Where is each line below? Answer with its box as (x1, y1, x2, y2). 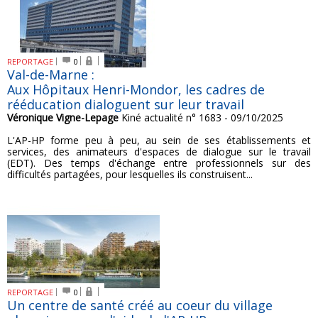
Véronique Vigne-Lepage (7, 111, 119, 124)
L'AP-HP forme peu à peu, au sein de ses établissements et (7, 133, 311, 147)
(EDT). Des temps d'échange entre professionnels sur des (7, 156, 311, 170)
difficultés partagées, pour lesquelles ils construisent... (7, 168, 253, 181)
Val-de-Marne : (7, 66, 94, 83)
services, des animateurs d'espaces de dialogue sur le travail (7, 145, 311, 158)
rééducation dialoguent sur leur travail (7, 96, 244, 113)
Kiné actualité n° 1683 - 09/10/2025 (119, 111, 283, 124)
